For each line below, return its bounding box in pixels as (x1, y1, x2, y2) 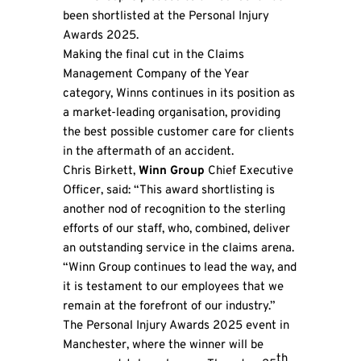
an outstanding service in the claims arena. (62, 241, 294, 257)
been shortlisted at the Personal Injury (62, 9, 269, 25)
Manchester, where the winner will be (62, 338, 263, 354)
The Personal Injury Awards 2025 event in (62, 318, 289, 334)
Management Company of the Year (62, 67, 249, 83)
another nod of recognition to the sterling (62, 202, 285, 218)
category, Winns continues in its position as (62, 86, 295, 102)
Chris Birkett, (62, 164, 139, 180)
